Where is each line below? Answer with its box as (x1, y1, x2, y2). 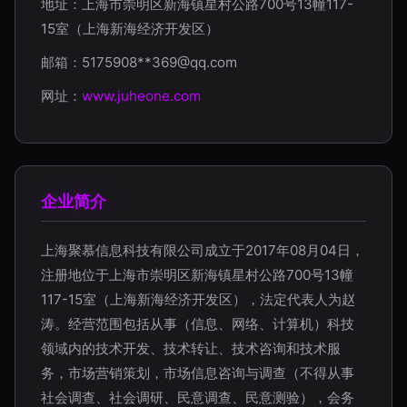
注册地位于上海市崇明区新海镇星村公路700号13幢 (41, 266, 353, 283)
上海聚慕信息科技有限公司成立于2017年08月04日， (41, 242, 364, 259)
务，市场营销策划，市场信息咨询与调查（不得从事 (41, 364, 354, 382)
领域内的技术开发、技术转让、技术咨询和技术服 (41, 340, 341, 357)
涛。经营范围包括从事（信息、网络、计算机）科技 (41, 315, 354, 333)
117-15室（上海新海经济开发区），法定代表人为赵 (41, 291, 355, 308)
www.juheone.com (82, 87, 201, 104)
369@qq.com (152, 54, 237, 71)
